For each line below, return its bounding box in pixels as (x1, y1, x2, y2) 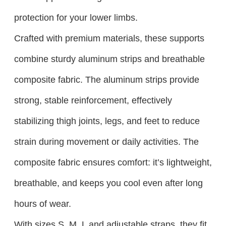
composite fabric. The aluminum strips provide (14, 74, 199, 85)
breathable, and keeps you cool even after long (14, 178, 203, 189)
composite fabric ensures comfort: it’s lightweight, (14, 157, 212, 168)
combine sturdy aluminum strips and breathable (14, 53, 205, 65)
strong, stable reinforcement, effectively (14, 95, 172, 106)
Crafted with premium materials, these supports (14, 33, 204, 44)
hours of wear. (14, 198, 71, 209)
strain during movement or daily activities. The (14, 136, 199, 147)
